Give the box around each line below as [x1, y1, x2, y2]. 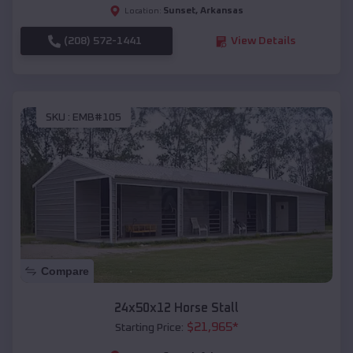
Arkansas [200, 6, 243, 17]
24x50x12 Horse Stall [114, 301, 239, 314]
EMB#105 [72, 111, 121, 123]
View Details [230, 35, 295, 47]
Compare [41, 264, 89, 277]
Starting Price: [114, 321, 184, 333]
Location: [124, 7, 162, 16]
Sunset [163, 6, 195, 17]
